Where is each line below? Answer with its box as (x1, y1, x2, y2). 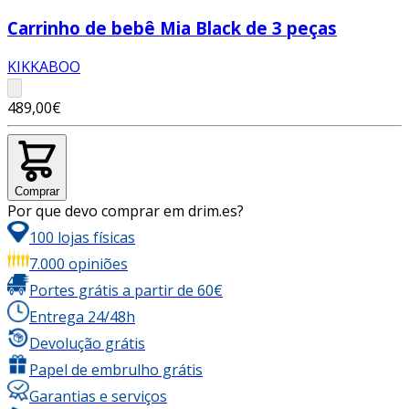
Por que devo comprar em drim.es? (7, 200, 244, 221)
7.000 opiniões (29, 253, 128, 274)
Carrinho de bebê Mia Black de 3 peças (7, 16, 337, 40)
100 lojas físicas (29, 226, 135, 247)
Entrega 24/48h (29, 306, 135, 327)
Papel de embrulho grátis (29, 359, 203, 380)
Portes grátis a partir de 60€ (29, 279, 223, 300)
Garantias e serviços (29, 385, 167, 406)
